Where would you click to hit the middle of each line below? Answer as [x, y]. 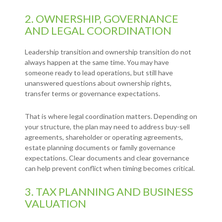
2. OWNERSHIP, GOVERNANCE [102, 19]
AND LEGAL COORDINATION [98, 31]
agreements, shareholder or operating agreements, [104, 137]
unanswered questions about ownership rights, [98, 83]
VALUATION [55, 204]
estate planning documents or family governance [100, 148]
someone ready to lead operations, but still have [99, 73]
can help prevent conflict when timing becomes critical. [110, 168]
